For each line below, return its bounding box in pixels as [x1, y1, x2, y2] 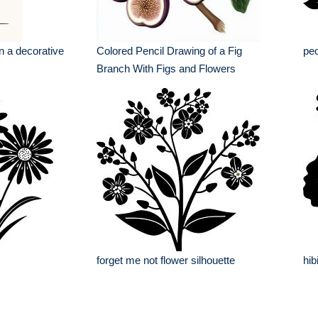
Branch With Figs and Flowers [97, 62, 236, 75]
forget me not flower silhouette [97, 254, 236, 266]
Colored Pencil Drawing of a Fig [97, 45, 243, 57]
